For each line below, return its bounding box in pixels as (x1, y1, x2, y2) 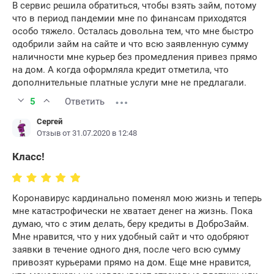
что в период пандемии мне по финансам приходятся (12, 13, 246, 24)
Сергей (37, 117, 62, 127)
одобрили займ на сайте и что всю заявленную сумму (12, 39, 248, 50)
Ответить (65, 96, 105, 108)
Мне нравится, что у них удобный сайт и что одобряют (12, 231, 249, 243)
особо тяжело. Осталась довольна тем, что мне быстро (12, 26, 254, 37)
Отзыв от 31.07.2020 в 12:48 (37, 128, 137, 138)
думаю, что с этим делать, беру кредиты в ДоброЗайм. (12, 218, 249, 230)
